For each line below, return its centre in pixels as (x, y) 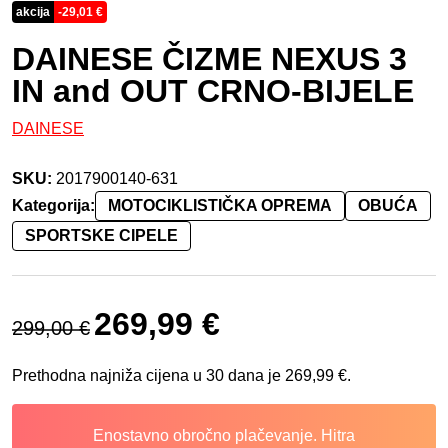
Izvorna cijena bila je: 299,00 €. (203, 311)
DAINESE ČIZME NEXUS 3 (209, 58)
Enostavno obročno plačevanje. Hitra (224, 436)
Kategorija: (53, 206)
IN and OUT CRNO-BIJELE (213, 90)
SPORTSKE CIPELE (101, 236)
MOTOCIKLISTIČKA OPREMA (220, 206)
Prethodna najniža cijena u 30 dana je (148, 376)
